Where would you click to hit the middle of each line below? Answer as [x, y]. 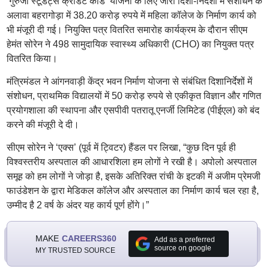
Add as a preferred [184, 240]
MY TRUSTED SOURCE [75, 250]
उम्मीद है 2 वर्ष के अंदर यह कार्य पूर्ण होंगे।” [77, 205]
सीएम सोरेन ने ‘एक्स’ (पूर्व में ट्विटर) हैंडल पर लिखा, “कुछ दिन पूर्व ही [121, 147]
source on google [183, 248]
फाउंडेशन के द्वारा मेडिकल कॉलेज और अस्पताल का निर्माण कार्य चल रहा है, [132, 191]
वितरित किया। [32, 59]
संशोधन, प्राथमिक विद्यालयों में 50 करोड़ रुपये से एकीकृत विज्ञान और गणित [134, 96]
